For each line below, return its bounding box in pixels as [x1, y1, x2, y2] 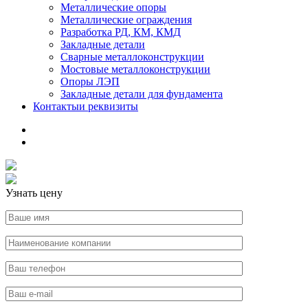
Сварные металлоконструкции [60, 51, 204, 63]
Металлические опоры [60, 1, 166, 13]
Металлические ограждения [60, 14, 192, 25]
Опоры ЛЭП [60, 76, 120, 87]
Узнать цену [5, 187, 63, 199]
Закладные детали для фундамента [60, 88, 223, 100]
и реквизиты [79, 100, 138, 112]
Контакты [33, 100, 79, 112]
